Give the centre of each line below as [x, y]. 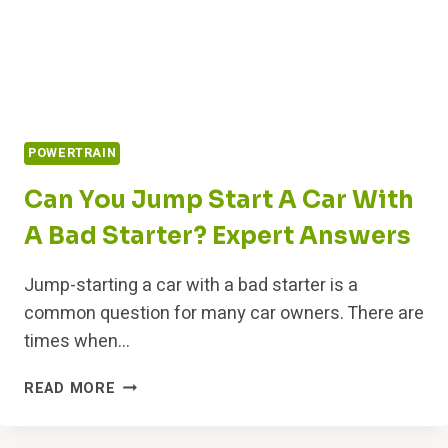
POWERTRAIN [72, 153]
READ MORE [70, 388]
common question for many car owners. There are [224, 313]
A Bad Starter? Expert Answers [217, 235]
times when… [77, 341]
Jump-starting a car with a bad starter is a [191, 285]
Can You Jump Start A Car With [219, 199]
